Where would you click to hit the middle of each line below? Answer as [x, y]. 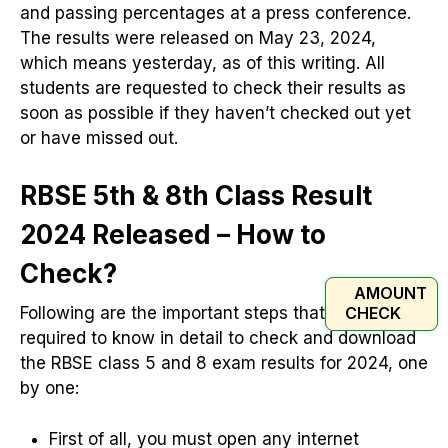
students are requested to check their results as [213, 87]
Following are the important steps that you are [205, 313]
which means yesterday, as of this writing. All [202, 62]
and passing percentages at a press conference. [215, 12]
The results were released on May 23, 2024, [198, 37]
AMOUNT [390, 293]
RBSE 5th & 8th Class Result [196, 196]
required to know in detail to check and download [218, 338]
